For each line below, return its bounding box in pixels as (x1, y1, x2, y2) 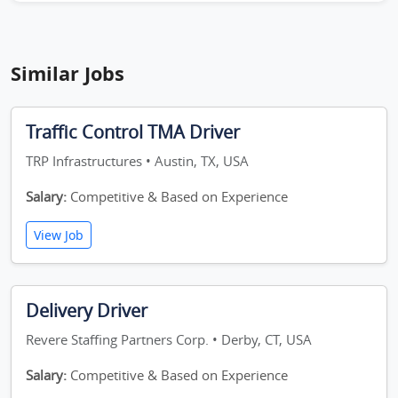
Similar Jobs (11, 60, 124, 86)
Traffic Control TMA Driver (26, 120, 240, 144)
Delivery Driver (26, 298, 147, 322)
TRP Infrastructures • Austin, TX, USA (26, 152, 249, 170)
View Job (34, 227, 84, 243)
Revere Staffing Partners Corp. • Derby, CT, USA (26, 330, 312, 348)
